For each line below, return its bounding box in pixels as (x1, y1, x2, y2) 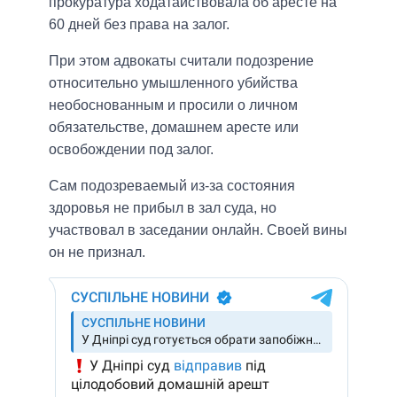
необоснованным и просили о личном (49, 97, 298, 113)
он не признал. (49, 244, 145, 260)
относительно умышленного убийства (49, 74, 298, 90)
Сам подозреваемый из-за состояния (49, 177, 295, 193)
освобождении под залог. (49, 141, 214, 157)
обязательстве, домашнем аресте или (49, 119, 299, 135)
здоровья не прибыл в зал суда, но (49, 199, 276, 215)
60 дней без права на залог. (49, 16, 230, 32)
